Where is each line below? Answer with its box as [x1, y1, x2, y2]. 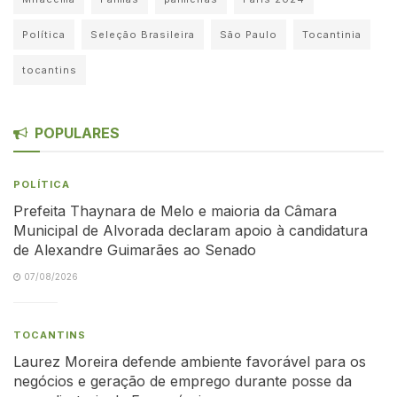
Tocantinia [302, 27, 362, 41]
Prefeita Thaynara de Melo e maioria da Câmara [13, 201, 337, 220]
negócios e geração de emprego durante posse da [13, 371, 352, 390]
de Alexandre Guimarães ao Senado [13, 240, 256, 259]
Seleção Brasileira [90, 27, 195, 41]
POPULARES [35, 123, 120, 142]
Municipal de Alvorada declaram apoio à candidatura [13, 221, 368, 239]
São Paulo [220, 27, 277, 41]
